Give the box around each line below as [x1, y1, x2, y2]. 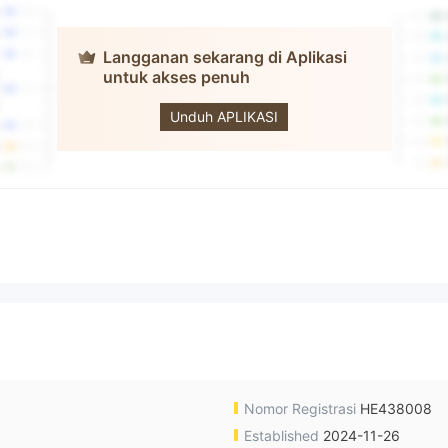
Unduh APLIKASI [170, 108, 278, 126]
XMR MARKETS [184, 79, 300, 100]
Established [240, 427, 323, 445]
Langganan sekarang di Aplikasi [102, 47, 347, 68]
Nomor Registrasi [240, 400, 360, 418]
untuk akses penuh [102, 67, 250, 88]
